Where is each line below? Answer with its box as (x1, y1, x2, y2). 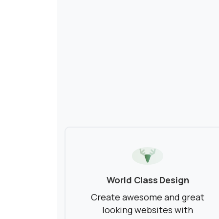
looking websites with (102, 204, 193, 216)
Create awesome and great (90, 191, 204, 203)
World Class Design (106, 174, 189, 186)
